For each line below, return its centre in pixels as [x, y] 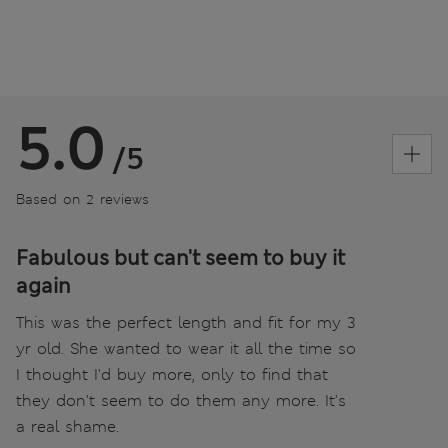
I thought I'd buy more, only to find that [172, 374]
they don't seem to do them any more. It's [181, 400]
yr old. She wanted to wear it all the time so [186, 348]
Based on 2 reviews [82, 198]
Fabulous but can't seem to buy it [180, 257]
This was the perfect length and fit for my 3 [186, 322]
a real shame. [67, 426]
